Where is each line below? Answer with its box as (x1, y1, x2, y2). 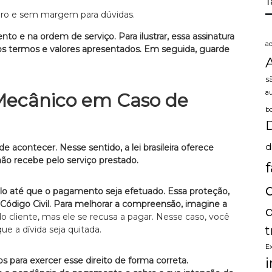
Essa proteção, (168, 185, 229, 197)
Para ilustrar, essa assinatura (118, 30, 234, 42)
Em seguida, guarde (144, 43, 229, 55)
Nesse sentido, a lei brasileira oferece (59, 141, 214, 153)
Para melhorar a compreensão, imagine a (53, 198, 227, 209)
